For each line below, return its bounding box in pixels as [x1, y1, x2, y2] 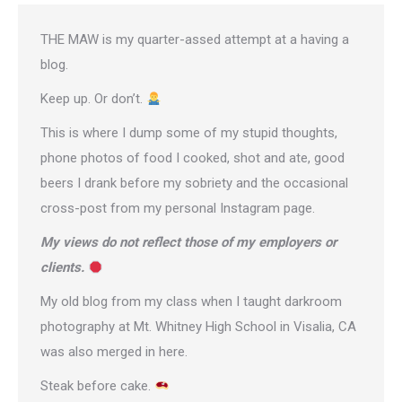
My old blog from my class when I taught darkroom [40, 293, 342, 310]
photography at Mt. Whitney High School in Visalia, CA [40, 319, 356, 336]
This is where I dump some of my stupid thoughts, [40, 125, 337, 142]
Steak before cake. [40, 378, 154, 395]
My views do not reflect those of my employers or [40, 234, 336, 251]
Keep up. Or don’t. [40, 91, 146, 108]
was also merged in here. [40, 344, 188, 361]
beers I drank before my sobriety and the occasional [40, 175, 348, 192]
